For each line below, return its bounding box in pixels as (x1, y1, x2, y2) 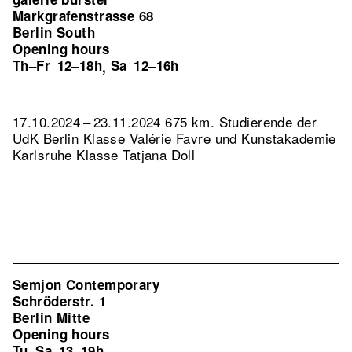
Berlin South (13, 23, 96, 42)
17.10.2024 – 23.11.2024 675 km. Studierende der (13, 112, 317, 131)
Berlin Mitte (13, 308, 90, 327)
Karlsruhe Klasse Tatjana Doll (13, 145, 196, 164)
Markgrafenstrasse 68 (13, 6, 154, 25)
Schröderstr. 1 (13, 291, 106, 310)
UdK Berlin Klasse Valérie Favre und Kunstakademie (13, 128, 336, 148)
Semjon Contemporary (13, 275, 160, 294)
